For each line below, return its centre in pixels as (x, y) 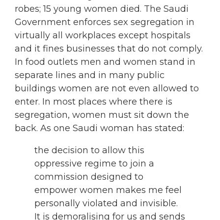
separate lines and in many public (90, 75)
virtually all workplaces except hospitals (103, 36)
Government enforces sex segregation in (105, 22)
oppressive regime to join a (94, 164)
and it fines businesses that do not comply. (109, 49)
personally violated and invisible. (106, 204)
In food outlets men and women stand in (105, 62)
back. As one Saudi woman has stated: (99, 128)
